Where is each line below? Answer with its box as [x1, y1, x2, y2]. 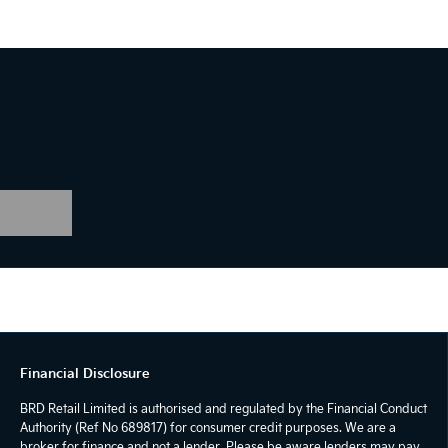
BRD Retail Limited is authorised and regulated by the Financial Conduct [20, 400, 427, 417]
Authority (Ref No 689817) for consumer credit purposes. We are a [20, 419, 396, 436]
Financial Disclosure [20, 364, 150, 383]
